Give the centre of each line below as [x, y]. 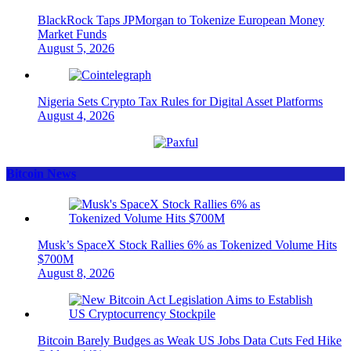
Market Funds [72, 34]
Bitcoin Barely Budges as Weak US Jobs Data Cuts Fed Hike [190, 340]
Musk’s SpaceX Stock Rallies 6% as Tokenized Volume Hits [187, 244]
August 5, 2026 [76, 49]
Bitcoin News [41, 173]
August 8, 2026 [76, 273]
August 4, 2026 [76, 116]
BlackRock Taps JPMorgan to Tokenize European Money [181, 20]
